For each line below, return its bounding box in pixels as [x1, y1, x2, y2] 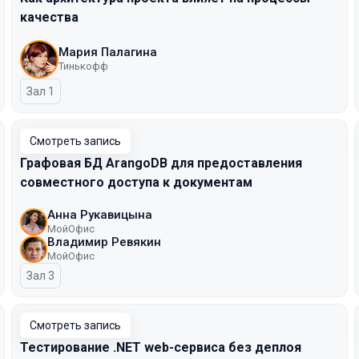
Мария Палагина [58, 45, 157, 59]
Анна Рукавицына [47, 208, 152, 222]
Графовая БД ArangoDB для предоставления [20, 155, 302, 171]
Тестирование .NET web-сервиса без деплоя [20, 340, 301, 355]
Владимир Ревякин [47, 235, 161, 249]
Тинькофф [58, 60, 108, 72]
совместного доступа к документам [20, 175, 252, 190]
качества [20, 10, 79, 25]
